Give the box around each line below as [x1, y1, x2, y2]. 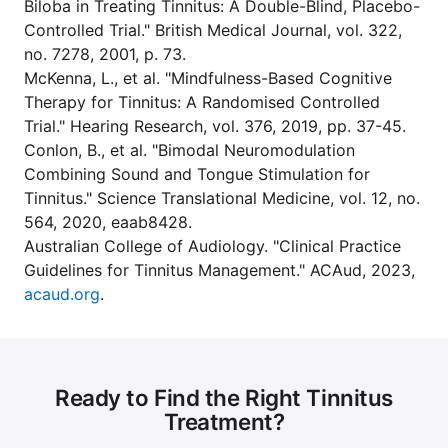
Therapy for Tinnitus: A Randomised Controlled [24, 92, 380, 112]
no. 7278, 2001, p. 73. [24, 44, 186, 64]
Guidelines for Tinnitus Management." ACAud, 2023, [24, 260, 415, 280]
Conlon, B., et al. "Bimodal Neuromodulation [24, 140, 355, 160]
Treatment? [163, 408, 285, 435]
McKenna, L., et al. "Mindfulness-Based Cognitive [24, 68, 392, 88]
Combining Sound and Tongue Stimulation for [24, 164, 370, 184]
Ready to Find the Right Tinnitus [55, 384, 393, 411]
